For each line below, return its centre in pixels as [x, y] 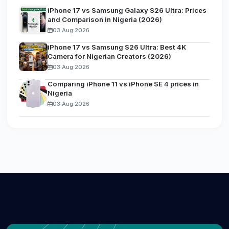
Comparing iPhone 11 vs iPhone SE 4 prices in [123, 84]
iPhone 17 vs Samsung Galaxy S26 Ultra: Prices [127, 10]
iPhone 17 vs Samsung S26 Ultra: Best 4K [117, 47]
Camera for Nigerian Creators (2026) [109, 56]
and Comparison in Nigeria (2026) [105, 19]
